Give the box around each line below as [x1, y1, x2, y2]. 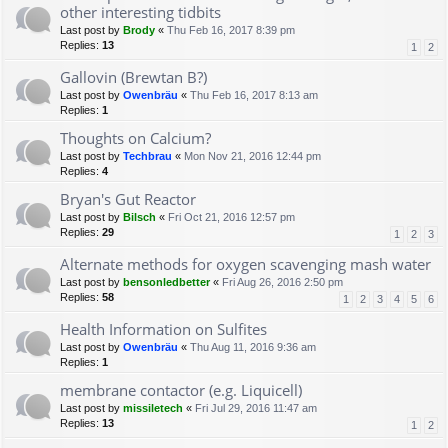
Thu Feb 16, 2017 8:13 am [190, 89, 318, 102]
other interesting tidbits [60, 2, 221, 23]
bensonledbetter [123, 276, 210, 289]
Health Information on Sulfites [60, 319, 267, 340]
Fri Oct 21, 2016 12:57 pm [168, 211, 295, 224]
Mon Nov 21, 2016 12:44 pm [184, 150, 321, 163]
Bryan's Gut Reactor [60, 189, 196, 210]
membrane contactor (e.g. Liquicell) [60, 380, 302, 401]
